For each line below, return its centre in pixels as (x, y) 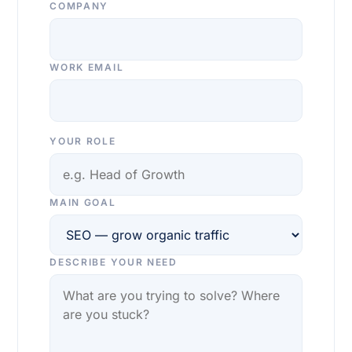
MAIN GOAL (83, 202)
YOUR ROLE (83, 141)
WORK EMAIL (87, 67)
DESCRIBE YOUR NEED (114, 262)
